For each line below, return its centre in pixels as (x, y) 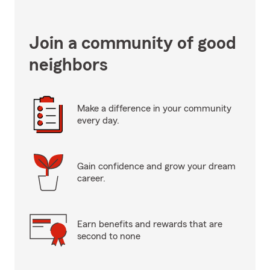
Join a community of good (133, 43)
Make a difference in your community (154, 108)
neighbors (68, 65)
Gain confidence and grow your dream (156, 166)
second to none (109, 236)
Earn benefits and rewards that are (150, 224)
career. (91, 178)
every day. (98, 121)
